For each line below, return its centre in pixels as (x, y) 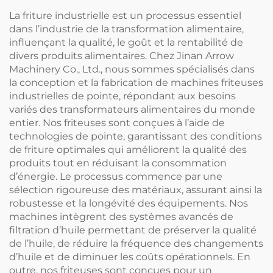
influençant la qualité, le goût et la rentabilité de (126, 42)
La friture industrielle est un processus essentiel (125, 15)
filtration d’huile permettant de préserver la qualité (133, 230)
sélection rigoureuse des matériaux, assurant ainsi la (136, 190)
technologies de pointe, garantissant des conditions (136, 136)
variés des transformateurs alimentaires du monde (132, 109)
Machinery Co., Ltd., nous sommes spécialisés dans (132, 69)
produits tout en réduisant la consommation (118, 163)
